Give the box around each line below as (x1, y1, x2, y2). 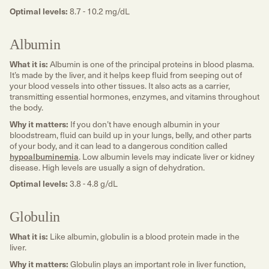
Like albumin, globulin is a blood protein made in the (48, 230, 240, 243)
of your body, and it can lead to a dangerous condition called (10, 139, 228, 152)
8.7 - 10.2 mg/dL (68, 5, 130, 18)
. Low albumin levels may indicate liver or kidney (79, 150, 255, 163)
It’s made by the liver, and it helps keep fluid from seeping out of (10, 68, 242, 82)
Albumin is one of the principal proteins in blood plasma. (48, 58, 254, 71)
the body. (10, 101, 45, 114)
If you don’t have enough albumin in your (68, 117, 220, 130)
